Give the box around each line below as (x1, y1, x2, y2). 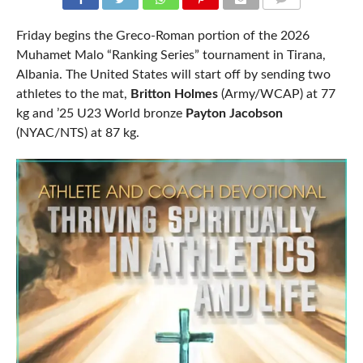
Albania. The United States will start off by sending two (15, 68, 331, 82)
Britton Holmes (130, 88, 218, 101)
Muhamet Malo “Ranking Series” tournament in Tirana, (15, 49, 326, 62)
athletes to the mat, (15, 88, 130, 101)
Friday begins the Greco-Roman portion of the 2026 (15, 29, 310, 43)
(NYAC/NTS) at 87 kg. (15, 126, 139, 140)
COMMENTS (267, 14, 314, 23)
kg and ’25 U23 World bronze (15, 107, 186, 121)
